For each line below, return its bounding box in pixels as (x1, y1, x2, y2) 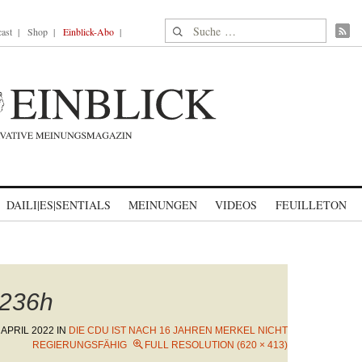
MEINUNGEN (128, 197, 197, 213)
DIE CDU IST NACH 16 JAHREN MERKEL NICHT (69, 325, 288, 336)
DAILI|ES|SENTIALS (6, 197, 111, 213)
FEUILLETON (275, 197, 347, 213)
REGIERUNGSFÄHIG (32, 339, 127, 351)
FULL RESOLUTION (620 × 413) (145, 339, 288, 351)
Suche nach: (165, 19, 227, 36)
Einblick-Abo (63, 25, 114, 38)
